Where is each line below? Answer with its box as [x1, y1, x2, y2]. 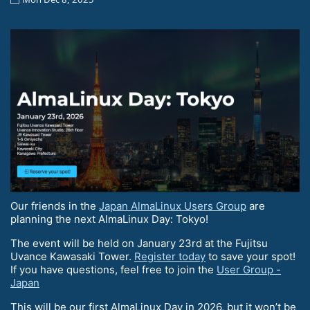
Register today [134, 250, 206, 264]
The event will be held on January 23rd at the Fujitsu [10, 237, 268, 250]
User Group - [217, 263, 281, 277]
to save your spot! [206, 250, 295, 264]
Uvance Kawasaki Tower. [10, 250, 134, 264]
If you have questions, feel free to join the [10, 263, 217, 277]
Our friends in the [10, 199, 99, 213]
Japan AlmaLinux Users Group [99, 199, 246, 213]
